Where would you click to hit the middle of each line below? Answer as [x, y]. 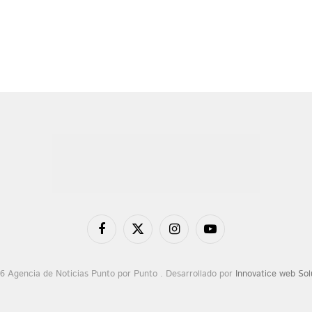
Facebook [120, 235]
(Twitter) [154, 248]
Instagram [193, 235]
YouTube [226, 235]
